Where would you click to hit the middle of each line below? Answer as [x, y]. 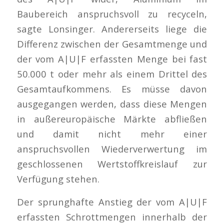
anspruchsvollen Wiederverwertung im [112, 149]
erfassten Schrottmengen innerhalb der [112, 216]
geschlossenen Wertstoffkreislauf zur [112, 164]
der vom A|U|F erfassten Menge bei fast [112, 59]
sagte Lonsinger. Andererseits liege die [112, 29]
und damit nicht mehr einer [112, 134]
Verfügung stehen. [58, 179]
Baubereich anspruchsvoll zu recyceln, [112, 14]
